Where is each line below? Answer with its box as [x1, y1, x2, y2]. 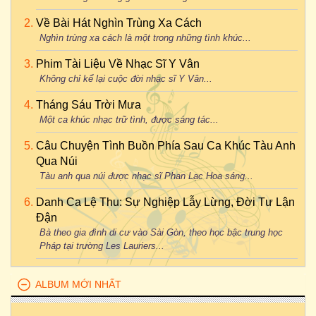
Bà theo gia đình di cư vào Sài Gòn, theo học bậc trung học [39, 227, 283, 238]
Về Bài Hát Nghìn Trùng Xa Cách [36, 17, 202, 29]
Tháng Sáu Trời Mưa [36, 99, 141, 111]
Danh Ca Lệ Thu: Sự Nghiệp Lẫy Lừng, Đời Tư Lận [36, 196, 295, 208]
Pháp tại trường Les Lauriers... [39, 241, 164, 251]
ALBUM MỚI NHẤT [35, 279, 121, 290]
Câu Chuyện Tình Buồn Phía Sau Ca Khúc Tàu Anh [36, 140, 296, 152]
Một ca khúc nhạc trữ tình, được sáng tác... [39, 114, 219, 125]
